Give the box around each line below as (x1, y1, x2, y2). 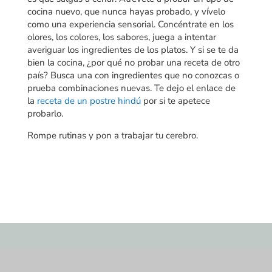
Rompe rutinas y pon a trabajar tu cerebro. (27, 129, 198, 141)
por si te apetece (140, 94, 210, 107)
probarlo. (27, 107, 63, 120)
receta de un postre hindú (36, 94, 141, 107)
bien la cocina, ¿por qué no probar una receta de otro (27, 56, 240, 69)
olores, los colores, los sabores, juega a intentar (27, 30, 216, 43)
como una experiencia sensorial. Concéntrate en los (27, 18, 234, 30)
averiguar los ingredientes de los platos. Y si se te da (27, 43, 239, 56)
